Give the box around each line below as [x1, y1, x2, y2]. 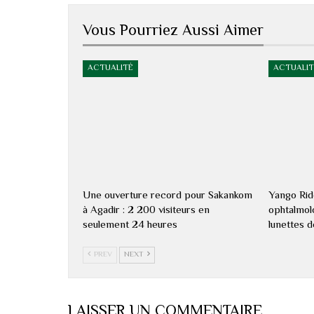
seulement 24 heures [83, 217, 177, 233]
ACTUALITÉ [88, 61, 133, 75]
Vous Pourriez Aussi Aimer [83, 20, 264, 43]
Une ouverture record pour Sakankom [83, 187, 252, 204]
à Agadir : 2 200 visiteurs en [83, 202, 210, 219]
